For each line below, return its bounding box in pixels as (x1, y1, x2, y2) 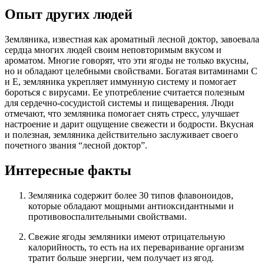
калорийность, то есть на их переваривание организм (28, 242, 244, 252)
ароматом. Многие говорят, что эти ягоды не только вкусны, (5, 55, 249, 65)
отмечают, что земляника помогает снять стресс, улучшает (5, 108, 239, 118)
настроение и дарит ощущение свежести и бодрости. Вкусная (5, 118, 253, 129)
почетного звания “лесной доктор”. (5, 140, 147, 150)
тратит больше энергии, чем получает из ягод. (28, 252, 214, 263)
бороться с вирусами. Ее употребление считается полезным (5, 87, 245, 97)
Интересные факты (5, 162, 131, 178)
